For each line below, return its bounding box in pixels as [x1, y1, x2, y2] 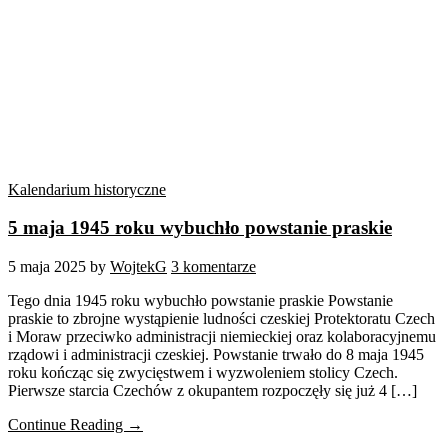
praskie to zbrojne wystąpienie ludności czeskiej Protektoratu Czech [8, 310, 435, 328]
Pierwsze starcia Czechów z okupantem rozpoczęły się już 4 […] [8, 382, 417, 400]
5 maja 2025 [8, 258, 86, 276]
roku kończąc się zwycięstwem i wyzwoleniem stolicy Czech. [8, 364, 398, 382]
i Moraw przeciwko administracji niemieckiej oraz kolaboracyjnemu [8, 328, 436, 346]
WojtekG [110, 258, 167, 276]
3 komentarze [171, 258, 256, 276]
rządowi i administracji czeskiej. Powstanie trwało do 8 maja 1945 [8, 346, 424, 364]
